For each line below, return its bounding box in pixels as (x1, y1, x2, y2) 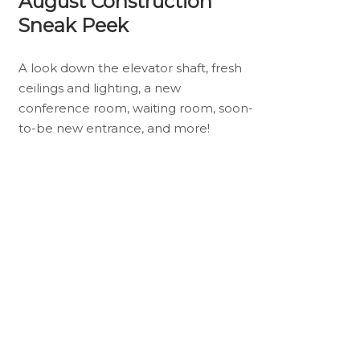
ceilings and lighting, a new (18, 80, 181, 96)
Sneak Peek (18, 14, 129, 38)
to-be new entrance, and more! (18, 120, 210, 136)
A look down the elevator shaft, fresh (18, 59, 242, 76)
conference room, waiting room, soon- (18, 100, 253, 116)
